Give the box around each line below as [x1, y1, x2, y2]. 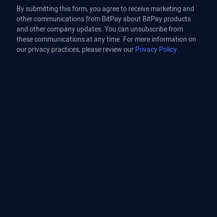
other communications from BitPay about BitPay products [16, 14, 191, 24]
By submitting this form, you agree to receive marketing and [16, 3, 194, 14]
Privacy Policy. [135, 44, 179, 55]
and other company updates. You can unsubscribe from [16, 24, 183, 34]
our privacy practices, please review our [16, 44, 135, 55]
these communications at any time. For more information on [16, 34, 196, 45]
